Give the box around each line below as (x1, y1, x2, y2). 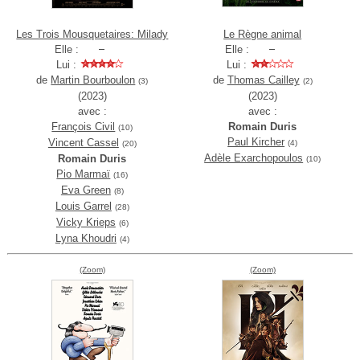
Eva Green (60, 184, 111, 197)
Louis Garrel (55, 200, 112, 213)
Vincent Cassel (47, 137, 119, 149)
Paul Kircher (227, 136, 285, 149)
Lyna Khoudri (55, 232, 117, 245)
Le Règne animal (223, 28, 302, 41)
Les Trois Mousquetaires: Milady (16, 28, 169, 41)
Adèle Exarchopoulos (204, 152, 304, 165)
